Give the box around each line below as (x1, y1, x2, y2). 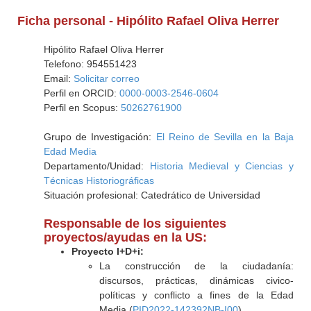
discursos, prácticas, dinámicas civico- (99, 275, 294, 286)
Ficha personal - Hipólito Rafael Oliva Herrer (17, 14, 280, 28)
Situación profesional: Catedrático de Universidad (43, 190, 260, 201)
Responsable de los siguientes (43, 217, 226, 230)
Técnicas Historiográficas (43, 175, 154, 186)
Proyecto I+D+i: (71, 246, 144, 257)
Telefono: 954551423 (43, 58, 137, 69)
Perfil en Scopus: (43, 102, 121, 113)
